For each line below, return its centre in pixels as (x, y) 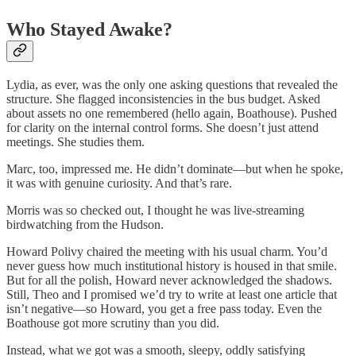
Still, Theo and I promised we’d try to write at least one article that (172, 294)
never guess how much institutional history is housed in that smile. (172, 265)
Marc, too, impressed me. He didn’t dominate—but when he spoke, (175, 168)
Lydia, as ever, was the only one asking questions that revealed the (172, 84)
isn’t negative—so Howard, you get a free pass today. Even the (164, 308)
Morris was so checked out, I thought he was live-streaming (155, 210)
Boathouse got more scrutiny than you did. (113, 323)
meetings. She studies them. (75, 141)
